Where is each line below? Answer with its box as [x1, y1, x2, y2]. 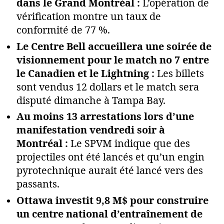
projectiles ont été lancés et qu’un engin [16, 151, 204, 164]
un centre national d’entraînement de [16, 208, 202, 220]
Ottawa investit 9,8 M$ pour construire [16, 194, 208, 207]
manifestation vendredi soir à [16, 124, 165, 137]
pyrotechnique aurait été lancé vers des [16, 165, 203, 177]
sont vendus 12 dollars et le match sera [16, 81, 199, 93]
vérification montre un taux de [16, 11, 161, 23]
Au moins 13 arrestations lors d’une [16, 111, 194, 123]
